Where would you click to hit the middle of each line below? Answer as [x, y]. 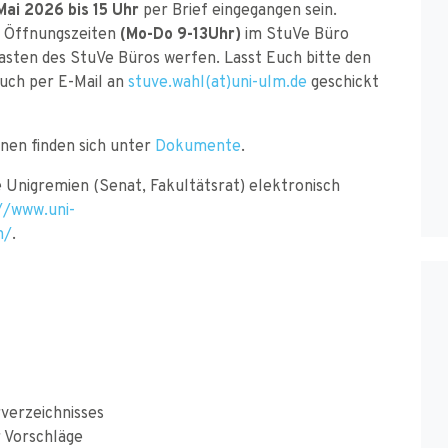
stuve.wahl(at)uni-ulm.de [217, 81]
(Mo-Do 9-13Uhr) [180, 33]
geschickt [343, 81]
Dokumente [198, 145]
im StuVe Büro [295, 33]
